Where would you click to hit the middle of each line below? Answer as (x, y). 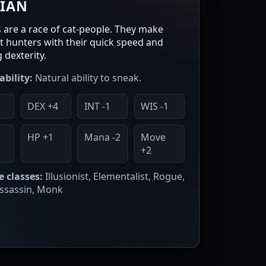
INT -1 (97, 107)
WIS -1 (155, 107)
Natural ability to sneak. (87, 78)
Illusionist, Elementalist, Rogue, (114, 176)
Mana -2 (102, 137)
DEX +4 (42, 107)
